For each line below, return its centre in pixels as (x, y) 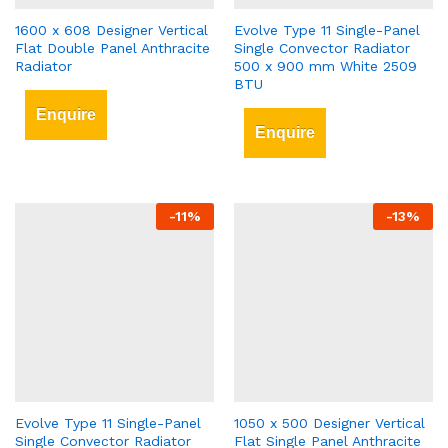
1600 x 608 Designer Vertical (111, 30)
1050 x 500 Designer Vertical (329, 423)
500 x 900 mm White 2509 (325, 66)
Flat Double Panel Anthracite (112, 48)
